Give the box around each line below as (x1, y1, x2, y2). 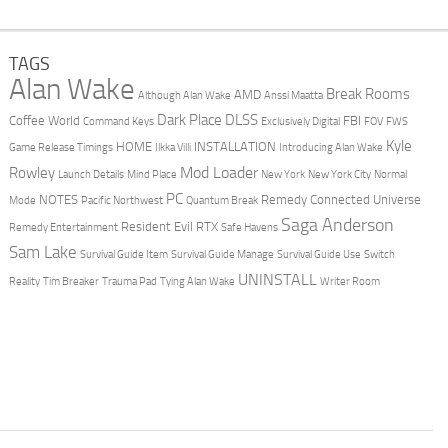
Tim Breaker (42, 274, 99, 288)
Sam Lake (8, 241, 77, 262)
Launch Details (57, 167, 124, 181)
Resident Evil (120, 218, 193, 234)
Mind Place (126, 167, 177, 181)
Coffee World (8, 112, 80, 128)
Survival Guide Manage (170, 247, 274, 261)
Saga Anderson (280, 213, 394, 236)
